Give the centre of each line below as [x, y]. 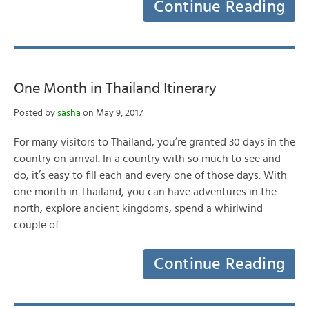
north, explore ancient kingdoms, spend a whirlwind [138, 208]
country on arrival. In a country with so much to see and [147, 159]
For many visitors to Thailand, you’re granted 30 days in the [154, 142]
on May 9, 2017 [112, 113]
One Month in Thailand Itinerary [115, 88]
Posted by [36, 113]
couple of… [40, 225]
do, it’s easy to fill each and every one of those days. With [150, 175]
